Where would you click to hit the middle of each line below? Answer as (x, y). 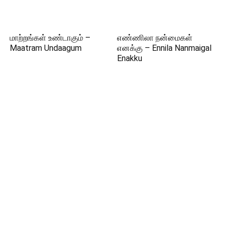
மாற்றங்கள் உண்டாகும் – (50, 37)
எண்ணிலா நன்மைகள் (155, 37)
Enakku (130, 58)
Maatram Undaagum (46, 48)
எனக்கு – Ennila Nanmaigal (165, 48)
